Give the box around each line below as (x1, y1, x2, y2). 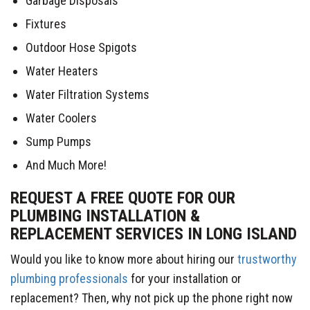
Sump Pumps (26, 134, 91, 149)
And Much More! (26, 157, 107, 172)
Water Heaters (26, 63, 98, 78)
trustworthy (237, 251, 297, 266)
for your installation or (128, 271, 241, 286)
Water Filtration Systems (26, 86, 149, 102)
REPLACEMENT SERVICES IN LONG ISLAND (10, 224, 297, 244)
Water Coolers (26, 110, 97, 125)
